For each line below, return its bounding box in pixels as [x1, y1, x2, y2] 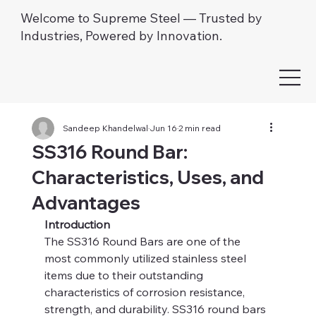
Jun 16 [149, 122, 177, 133]
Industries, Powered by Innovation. [20, 27, 222, 44]
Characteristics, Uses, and [31, 165, 264, 189]
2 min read [178, 122, 221, 133]
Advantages [31, 190, 140, 214]
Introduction [44, 217, 110, 231]
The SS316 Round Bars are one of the [44, 233, 243, 248]
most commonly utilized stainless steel [44, 250, 249, 265]
